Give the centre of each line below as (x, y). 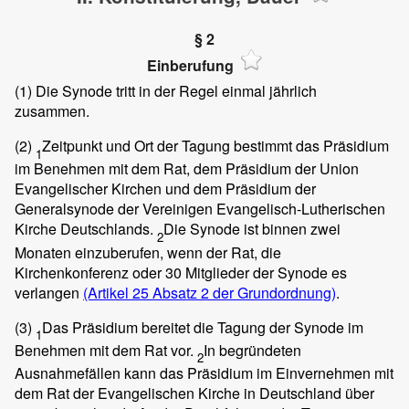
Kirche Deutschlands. (86, 229)
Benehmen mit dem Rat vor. (106, 350)
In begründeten (252, 350)
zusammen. (52, 111)
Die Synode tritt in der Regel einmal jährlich (174, 91)
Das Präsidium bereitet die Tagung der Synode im (203, 327)
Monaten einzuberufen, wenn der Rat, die (148, 252)
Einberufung (190, 65)
